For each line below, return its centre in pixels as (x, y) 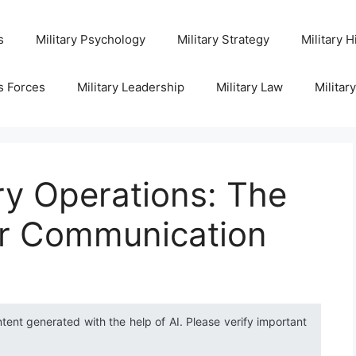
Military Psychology (90, 39)
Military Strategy (223, 39)
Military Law (249, 87)
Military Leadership (130, 87)
